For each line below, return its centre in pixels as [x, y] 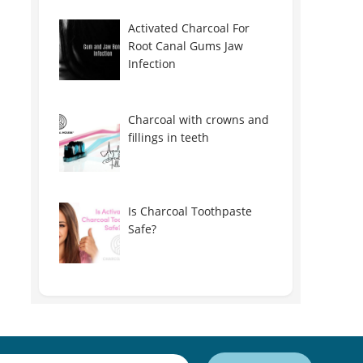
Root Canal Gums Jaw [185, 46]
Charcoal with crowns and [198, 120]
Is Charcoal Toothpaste [190, 211]
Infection [152, 64]
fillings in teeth [168, 137]
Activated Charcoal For [188, 28]
